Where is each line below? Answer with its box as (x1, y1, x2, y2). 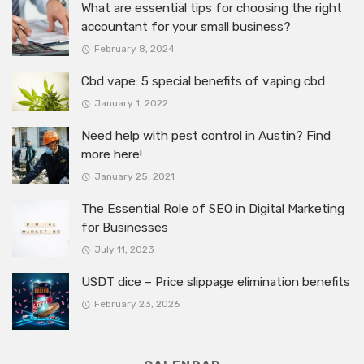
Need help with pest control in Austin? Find (81, 128, 331, 143)
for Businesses (81, 219, 168, 235)
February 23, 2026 (93, 297, 180, 310)
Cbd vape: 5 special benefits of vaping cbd (81, 74, 325, 89)
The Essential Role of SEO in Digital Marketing (81, 201, 344, 216)
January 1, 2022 (93, 97, 168, 110)
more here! (81, 146, 142, 162)
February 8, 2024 (93, 43, 175, 55)
